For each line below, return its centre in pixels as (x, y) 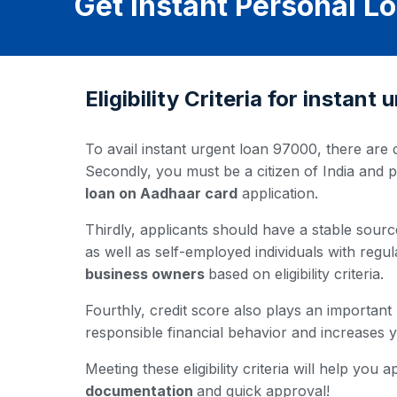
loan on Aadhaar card (161, 193)
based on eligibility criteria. (296, 274)
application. (278, 193)
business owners (147, 274)
